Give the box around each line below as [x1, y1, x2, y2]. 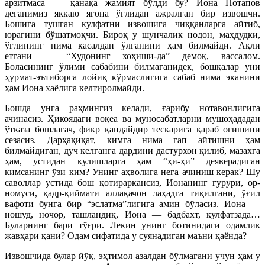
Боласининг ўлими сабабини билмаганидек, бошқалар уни [5, 61, 260, 72]
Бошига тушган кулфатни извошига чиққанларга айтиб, [5, 18, 260, 29]
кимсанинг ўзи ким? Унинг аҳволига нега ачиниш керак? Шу [5, 166, 260, 177]
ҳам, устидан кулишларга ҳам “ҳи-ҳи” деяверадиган [5, 156, 260, 166]
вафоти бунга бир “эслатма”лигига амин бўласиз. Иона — [5, 198, 260, 209]
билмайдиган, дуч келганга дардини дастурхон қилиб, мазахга [5, 145, 260, 156]
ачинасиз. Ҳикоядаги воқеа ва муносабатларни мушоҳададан [5, 113, 260, 124]
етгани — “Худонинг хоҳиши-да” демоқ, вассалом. [5, 50, 260, 61]
